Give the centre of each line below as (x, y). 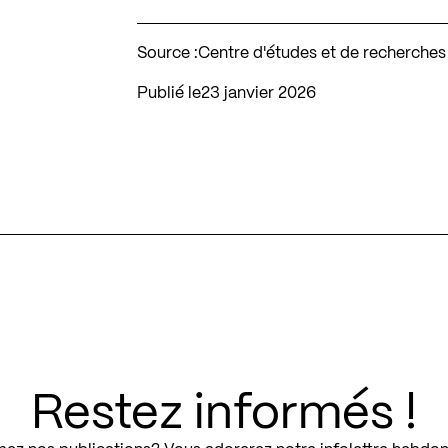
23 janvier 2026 (263, 93)
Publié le (169, 93)
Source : (168, 53)
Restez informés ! (224, 414)
